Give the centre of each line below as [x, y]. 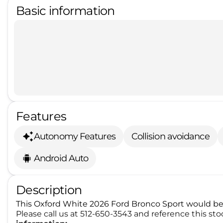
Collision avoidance [170, 136]
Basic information [65, 11]
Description [49, 190]
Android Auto [61, 158]
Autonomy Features [75, 136]
